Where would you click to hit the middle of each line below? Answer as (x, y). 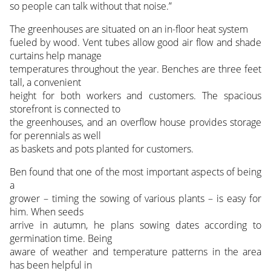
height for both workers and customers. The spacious (135, 95)
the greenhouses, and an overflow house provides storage (135, 122)
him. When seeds (46, 211)
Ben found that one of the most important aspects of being (135, 171)
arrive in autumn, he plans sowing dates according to (135, 225)
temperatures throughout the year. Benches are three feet (135, 69)
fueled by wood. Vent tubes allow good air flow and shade (135, 42)
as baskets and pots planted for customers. (101, 149)
